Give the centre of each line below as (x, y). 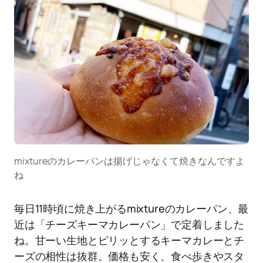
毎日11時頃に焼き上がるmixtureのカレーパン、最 (131, 209)
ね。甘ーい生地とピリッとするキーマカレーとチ (129, 240)
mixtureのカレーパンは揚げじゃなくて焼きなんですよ (129, 161)
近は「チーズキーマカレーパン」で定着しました (129, 225)
